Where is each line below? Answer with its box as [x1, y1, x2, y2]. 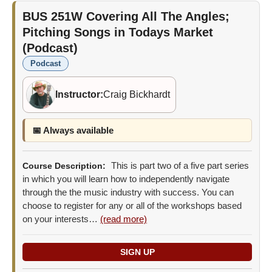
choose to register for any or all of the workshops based [22, 200, 242, 211]
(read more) [100, 213, 147, 224]
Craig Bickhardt [103, 89, 170, 100]
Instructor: [55, 89, 103, 100]
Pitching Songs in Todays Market [22, 25, 213, 39]
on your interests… [22, 213, 100, 224]
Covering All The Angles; [86, 9, 229, 23]
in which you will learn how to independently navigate [22, 173, 229, 184]
